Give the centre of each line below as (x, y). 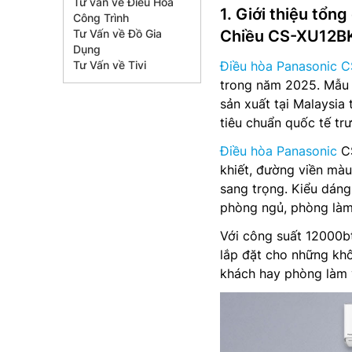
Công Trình (101, 18)
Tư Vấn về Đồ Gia (117, 33)
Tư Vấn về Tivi (110, 65)
